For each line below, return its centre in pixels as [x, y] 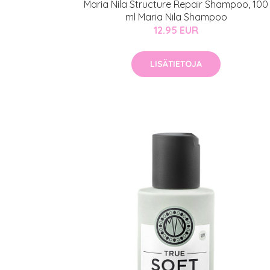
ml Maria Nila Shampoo [176, 17]
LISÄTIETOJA [176, 64]
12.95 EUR [176, 30]
